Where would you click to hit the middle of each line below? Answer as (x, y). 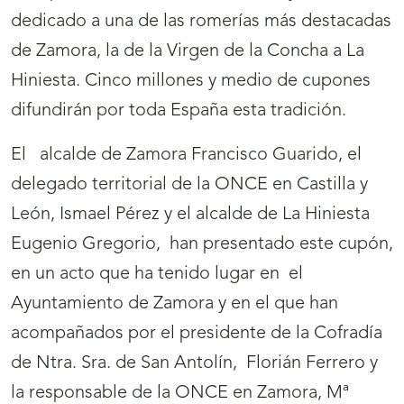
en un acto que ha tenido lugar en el (157, 275)
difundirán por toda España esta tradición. (179, 111)
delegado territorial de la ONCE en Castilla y (189, 185)
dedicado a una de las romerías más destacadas (201, 22)
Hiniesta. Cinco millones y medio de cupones (191, 82)
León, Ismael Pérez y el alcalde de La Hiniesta (193, 215)
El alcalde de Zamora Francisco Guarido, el (186, 156)
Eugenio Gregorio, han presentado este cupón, (202, 245)
